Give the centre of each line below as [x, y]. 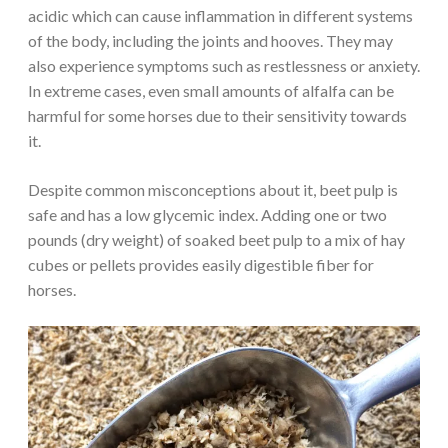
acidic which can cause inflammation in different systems [220, 15]
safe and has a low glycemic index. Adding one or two [207, 214]
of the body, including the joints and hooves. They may [210, 40]
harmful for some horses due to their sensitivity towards [217, 115]
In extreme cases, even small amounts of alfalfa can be [211, 90]
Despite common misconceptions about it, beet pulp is [213, 189]
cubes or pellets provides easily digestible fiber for [201, 264]
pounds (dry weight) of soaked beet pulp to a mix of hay [216, 239]
